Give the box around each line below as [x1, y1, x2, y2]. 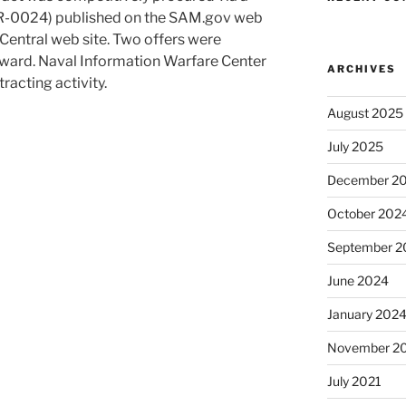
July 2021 [327, 372, 382, 389]
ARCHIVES [327, 62, 397, 75]
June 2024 [327, 272, 390, 288]
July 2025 [327, 138, 384, 154]
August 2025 [327, 104, 404, 121]
